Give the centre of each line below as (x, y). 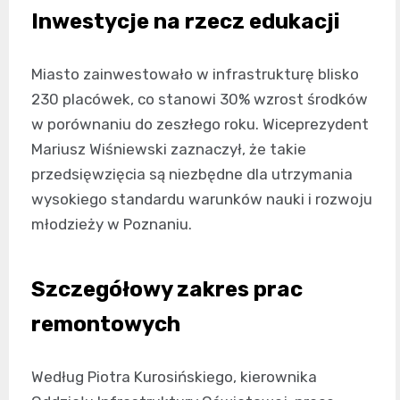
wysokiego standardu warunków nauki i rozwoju (202, 199)
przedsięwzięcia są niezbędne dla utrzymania (192, 174)
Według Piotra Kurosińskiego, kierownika (174, 377)
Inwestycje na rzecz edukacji (186, 21)
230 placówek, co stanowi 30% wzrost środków (200, 99)
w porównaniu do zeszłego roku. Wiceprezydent (200, 124)
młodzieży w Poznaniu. (112, 224)
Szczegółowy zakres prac (167, 289)
